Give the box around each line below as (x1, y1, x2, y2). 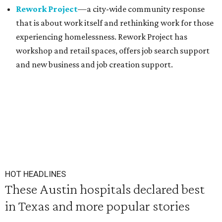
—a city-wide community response (78, 4, 205, 14)
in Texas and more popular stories (5, 198, 190, 214)
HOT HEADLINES (5, 169, 66, 179)
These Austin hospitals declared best (5, 181, 205, 197)
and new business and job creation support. (16, 59, 173, 69)
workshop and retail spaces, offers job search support (16, 46, 210, 55)
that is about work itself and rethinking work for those (16, 18, 214, 28)
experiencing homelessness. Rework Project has (16, 32, 187, 42)
